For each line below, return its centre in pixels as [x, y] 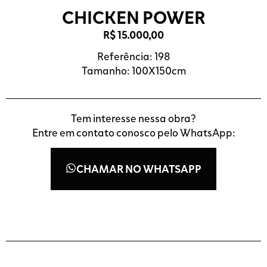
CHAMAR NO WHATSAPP [139, 169]
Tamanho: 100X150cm [133, 71]
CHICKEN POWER [133, 16]
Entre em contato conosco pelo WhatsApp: [133, 132]
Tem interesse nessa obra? [133, 118]
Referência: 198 [133, 56]
